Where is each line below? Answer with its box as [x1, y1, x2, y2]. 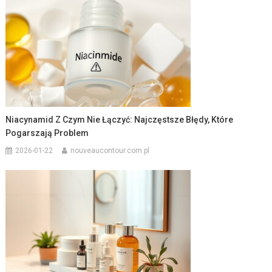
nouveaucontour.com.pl [70, 146, 150, 155]
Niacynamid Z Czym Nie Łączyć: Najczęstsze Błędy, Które [5, 114, 234, 124]
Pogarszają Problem [5, 127, 89, 138]
